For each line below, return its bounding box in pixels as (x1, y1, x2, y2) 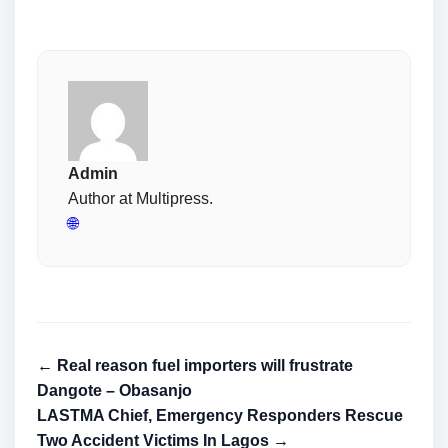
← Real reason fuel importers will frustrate (37, 357, 353, 375)
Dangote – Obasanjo (37, 382, 192, 400)
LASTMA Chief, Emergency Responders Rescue (37, 407, 403, 425)
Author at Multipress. (68, 190, 213, 208)
